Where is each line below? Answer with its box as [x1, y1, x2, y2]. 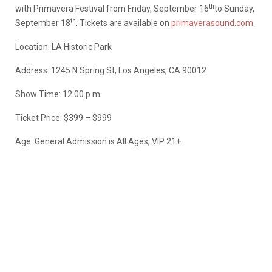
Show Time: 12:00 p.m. [15, 89, 102, 99]
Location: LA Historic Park [15, 41, 112, 52]
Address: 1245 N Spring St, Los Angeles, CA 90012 [15, 65, 206, 75]
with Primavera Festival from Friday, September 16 [15, 3, 209, 13]
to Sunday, [214, 3, 254, 13]
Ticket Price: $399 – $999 [15, 112, 112, 123]
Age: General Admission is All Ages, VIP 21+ [15, 136, 181, 146]
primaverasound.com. [171, 18, 255, 28]
